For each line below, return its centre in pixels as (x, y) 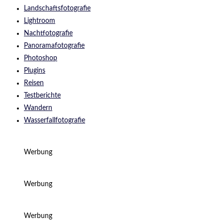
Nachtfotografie (48, 33)
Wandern (38, 108)
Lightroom (40, 21)
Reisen (34, 83)
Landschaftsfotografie (57, 8)
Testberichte (42, 95)
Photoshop (41, 58)
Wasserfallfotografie (55, 120)
